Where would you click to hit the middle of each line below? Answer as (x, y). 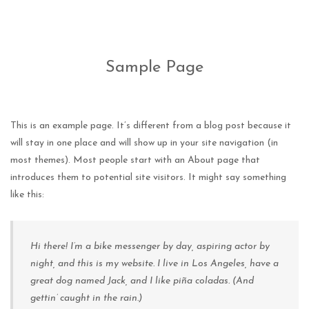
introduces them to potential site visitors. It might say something (148, 178)
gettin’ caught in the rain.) (86, 299)
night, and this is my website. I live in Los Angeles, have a (154, 264)
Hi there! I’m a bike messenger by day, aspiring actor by (150, 247)
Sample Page (154, 68)
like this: (27, 195)
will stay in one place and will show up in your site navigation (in (144, 143)
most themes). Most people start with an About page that (135, 161)
